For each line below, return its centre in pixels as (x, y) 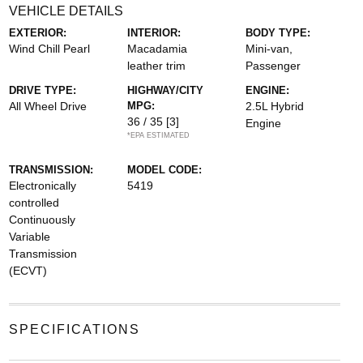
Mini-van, (269, 49)
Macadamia (157, 49)
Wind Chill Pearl (49, 49)
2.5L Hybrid (275, 106)
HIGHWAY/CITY (165, 90)
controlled (34, 203)
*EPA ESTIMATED (158, 135)
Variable (29, 237)
